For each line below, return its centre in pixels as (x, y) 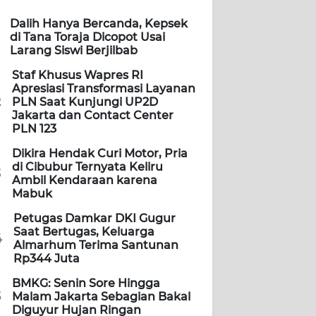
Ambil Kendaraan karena (85, 181)
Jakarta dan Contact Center (93, 116)
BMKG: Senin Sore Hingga (86, 284)
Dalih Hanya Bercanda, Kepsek (99, 24)
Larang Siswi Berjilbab (74, 51)
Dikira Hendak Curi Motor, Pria (100, 154)
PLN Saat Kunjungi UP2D (85, 102)
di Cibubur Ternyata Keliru (87, 167)
